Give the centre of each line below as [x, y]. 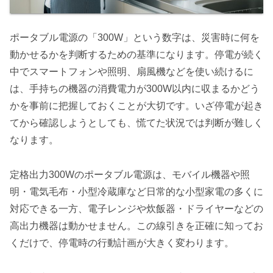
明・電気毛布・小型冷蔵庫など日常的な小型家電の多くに [136, 191]
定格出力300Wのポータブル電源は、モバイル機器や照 [130, 174]
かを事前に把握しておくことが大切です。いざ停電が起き [136, 106]
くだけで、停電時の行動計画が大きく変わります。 [122, 243]
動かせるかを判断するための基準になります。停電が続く [136, 55]
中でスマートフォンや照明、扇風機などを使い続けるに [132, 72]
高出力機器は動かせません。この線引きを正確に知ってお [136, 225]
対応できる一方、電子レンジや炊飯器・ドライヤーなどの [136, 208]
